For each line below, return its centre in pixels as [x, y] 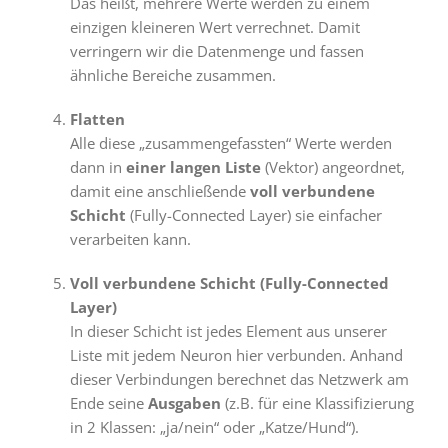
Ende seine [108, 403]
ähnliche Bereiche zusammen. [172, 75]
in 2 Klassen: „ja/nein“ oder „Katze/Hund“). [214, 427]
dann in [97, 167]
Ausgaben [184, 403]
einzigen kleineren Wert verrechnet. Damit [214, 27]
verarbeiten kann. [130, 239]
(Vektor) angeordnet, [332, 167]
